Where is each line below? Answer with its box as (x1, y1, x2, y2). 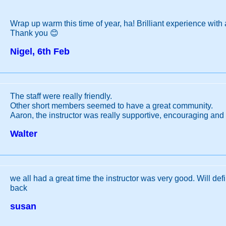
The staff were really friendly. (10, 92, 112, 100)
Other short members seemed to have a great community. (10, 101, 213, 110)
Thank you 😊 (10, 29, 59, 37)
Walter (10, 129, 37, 139)
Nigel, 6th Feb (10, 46, 70, 56)
